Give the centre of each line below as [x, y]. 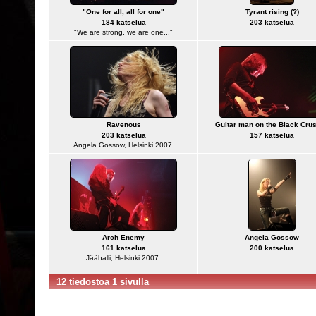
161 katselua [123, 248]
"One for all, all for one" [123, 12]
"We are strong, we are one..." [123, 32]
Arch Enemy [123, 237]
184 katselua [123, 22]
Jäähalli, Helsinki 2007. [123, 258]
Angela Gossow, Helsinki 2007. [123, 145]
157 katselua [272, 135]
